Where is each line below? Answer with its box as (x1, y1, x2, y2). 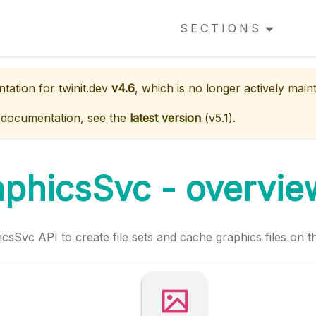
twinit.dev (59, 81, 108, 95)
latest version (130, 111, 201, 125)
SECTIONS (179, 21, 262, 35)
